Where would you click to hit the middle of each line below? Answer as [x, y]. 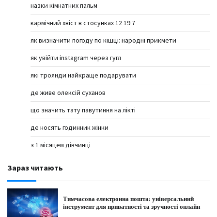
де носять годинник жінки [70, 128]
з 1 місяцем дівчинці [61, 145]
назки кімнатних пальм [64, 6]
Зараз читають [35, 168]
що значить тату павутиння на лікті [83, 110]
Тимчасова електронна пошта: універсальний [128, 199]
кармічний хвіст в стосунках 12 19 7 [83, 23]
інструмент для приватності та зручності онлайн [131, 207]
